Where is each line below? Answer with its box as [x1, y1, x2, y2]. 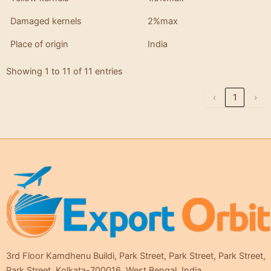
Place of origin [10, 38, 69, 50]
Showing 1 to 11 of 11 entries [6, 66, 123, 77]
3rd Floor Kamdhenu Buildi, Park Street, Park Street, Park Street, [6, 250, 266, 262]
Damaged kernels [10, 15, 82, 27]
